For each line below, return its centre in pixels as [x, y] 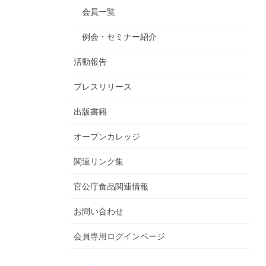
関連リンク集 [99, 162]
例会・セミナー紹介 [119, 37]
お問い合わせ [99, 212]
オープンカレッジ [107, 137]
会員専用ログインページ [119, 237]
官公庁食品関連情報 [111, 187]
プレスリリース [103, 87]
